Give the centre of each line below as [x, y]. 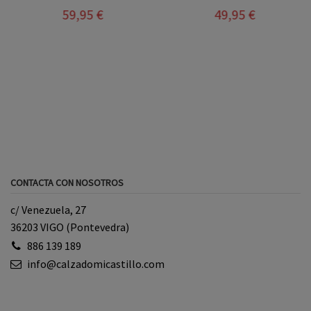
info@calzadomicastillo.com [95, 264]
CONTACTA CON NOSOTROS [67, 182]
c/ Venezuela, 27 [48, 210]
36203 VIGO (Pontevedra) [70, 227]
